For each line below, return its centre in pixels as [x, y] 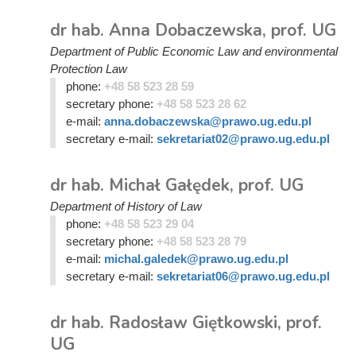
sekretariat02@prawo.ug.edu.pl [243, 139]
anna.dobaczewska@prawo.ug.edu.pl [207, 121]
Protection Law [89, 69]
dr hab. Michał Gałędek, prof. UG [177, 185]
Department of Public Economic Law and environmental [194, 51]
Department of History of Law [126, 206]
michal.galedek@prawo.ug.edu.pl [196, 259]
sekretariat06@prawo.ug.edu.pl [243, 276]
